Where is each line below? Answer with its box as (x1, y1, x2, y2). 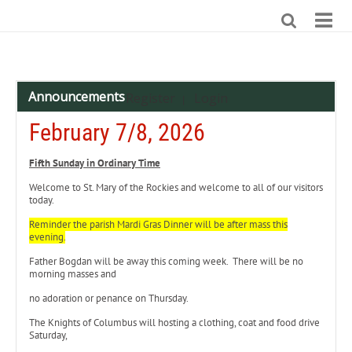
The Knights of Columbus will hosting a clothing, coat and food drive (29, 316, 320, 329)
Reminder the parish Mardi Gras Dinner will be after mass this (29, 218, 288, 231)
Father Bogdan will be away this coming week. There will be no (29, 255, 303, 268)
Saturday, (29, 328, 68, 342)
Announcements (28, 88, 125, 105)
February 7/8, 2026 (29, 119, 205, 146)
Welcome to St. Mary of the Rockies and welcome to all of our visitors (29, 181, 323, 194)
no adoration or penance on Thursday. (29, 291, 189, 305)
